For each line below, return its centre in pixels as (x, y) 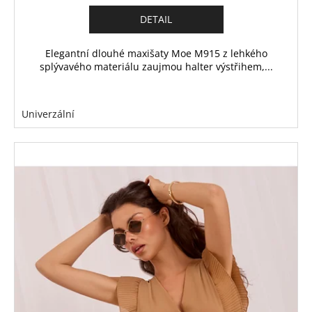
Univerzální (48, 114)
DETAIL (156, 19)
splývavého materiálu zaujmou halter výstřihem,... (156, 67)
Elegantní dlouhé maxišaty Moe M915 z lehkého (156, 54)
